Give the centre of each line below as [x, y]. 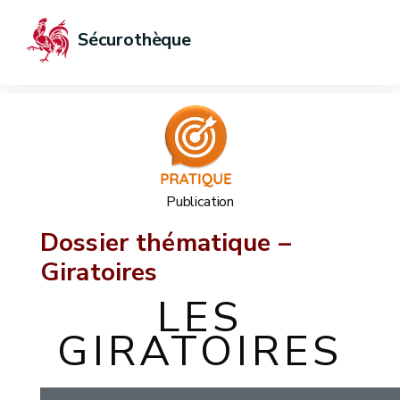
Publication [200, 202]
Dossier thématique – [166, 243]
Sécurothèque [134, 40]
